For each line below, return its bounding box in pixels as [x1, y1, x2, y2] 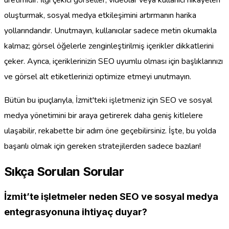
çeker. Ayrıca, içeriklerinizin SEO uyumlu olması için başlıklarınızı [4, 55, 223, 67]
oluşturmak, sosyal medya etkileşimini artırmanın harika [4, 9, 196, 21]
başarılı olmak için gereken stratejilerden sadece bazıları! [4, 140, 201, 152]
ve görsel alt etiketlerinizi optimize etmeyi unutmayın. [4, 71, 191, 82]
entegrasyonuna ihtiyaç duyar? [4, 206, 147, 218]
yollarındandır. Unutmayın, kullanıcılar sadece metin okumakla [4, 25, 217, 36]
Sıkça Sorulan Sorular [4, 164, 124, 179]
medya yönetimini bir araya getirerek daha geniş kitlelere [4, 109, 203, 121]
